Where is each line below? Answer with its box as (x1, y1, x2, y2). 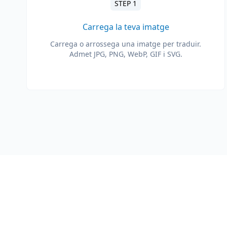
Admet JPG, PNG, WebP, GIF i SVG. (69, 49, 182, 59)
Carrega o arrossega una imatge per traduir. (50, 39, 201, 49)
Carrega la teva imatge (82, 21, 169, 32)
